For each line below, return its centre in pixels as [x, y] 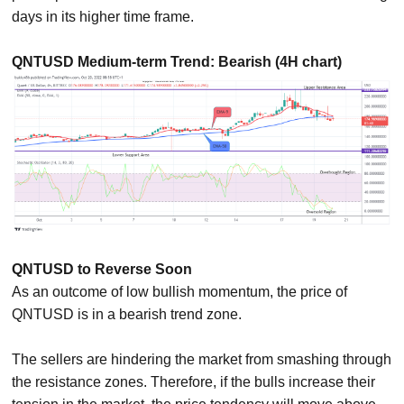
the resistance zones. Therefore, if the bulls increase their [194, 382]
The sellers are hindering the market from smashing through [202, 359]
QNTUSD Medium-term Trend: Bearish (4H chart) [177, 61]
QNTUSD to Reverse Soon [102, 269]
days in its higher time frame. [103, 16]
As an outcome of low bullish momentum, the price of [180, 292]
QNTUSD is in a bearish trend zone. [127, 314]
